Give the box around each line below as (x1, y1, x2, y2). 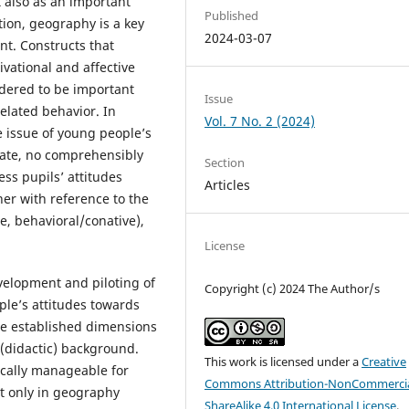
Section (204, 153, 246, 171)
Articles (204, 175, 251, 194)
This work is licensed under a (204, 352, 362, 370)
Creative (362, 352, 407, 370)
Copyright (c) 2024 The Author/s (204, 279, 381, 297)
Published (204, 6, 259, 24)
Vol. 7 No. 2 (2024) (204, 111, 316, 130)
